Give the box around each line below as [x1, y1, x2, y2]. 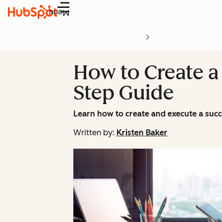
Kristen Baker [116, 128, 167, 137]
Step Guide [73, 81, 174, 105]
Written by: [73, 128, 114, 137]
